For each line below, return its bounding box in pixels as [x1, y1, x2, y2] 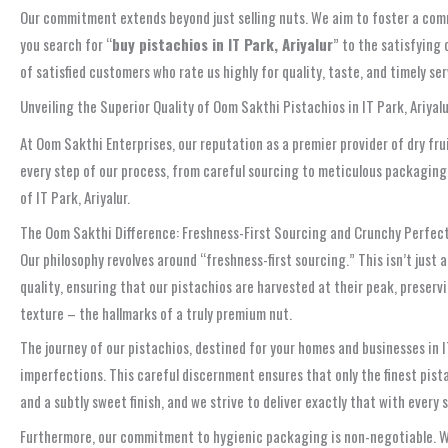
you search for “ [20, 33, 112, 56]
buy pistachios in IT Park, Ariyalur [112, 33, 333, 56]
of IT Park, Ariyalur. [20, 186, 130, 209]
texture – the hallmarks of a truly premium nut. [20, 301, 292, 324]
